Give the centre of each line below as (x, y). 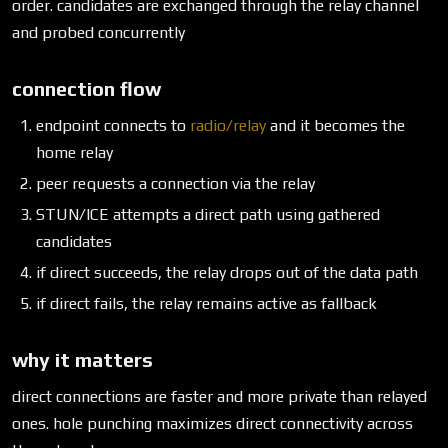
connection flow (86, 88)
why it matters (82, 359)
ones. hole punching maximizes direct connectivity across (212, 423)
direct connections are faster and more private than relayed (219, 396)
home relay (74, 152)
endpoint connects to (113, 125)
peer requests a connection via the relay (175, 183)
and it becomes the (335, 125)
